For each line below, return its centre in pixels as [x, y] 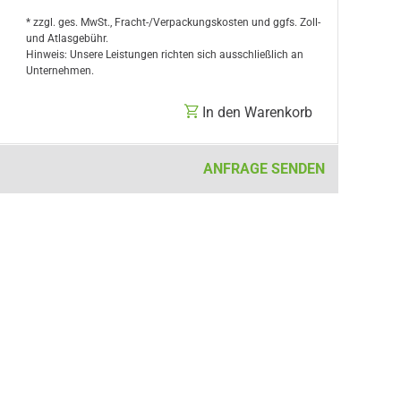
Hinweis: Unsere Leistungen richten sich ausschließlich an [164, 55]
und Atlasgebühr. [67, 38]
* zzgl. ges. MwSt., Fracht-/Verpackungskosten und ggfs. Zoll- [173, 22]
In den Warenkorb [257, 112]
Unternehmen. [60, 71]
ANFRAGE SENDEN [264, 169]
